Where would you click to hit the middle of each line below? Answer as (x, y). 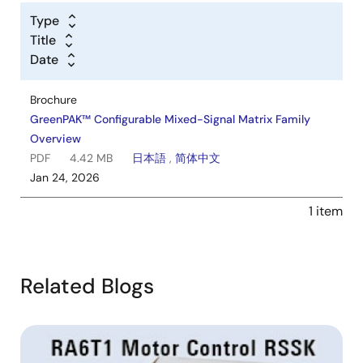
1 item (326, 211)
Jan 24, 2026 (65, 178)
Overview (56, 139)
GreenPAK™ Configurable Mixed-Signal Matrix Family (170, 120)
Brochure (53, 100)
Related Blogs (87, 286)
